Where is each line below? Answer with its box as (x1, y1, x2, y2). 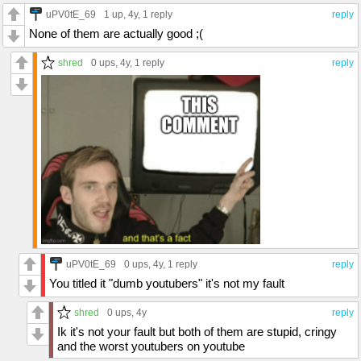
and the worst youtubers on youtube (57, 338, 245, 353)
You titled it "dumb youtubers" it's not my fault (49, 276, 284, 290)
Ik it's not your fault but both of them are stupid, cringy (57, 324, 337, 338)
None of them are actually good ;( (29, 27, 203, 40)
